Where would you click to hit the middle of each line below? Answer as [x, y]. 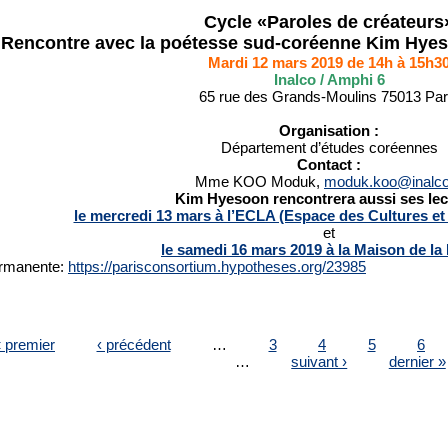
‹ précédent [133, 343]
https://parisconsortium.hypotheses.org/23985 [217, 266]
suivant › [319, 360]
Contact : [329, 164]
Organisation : [329, 130]
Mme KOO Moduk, [259, 181]
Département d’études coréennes [329, 147]
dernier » [417, 360]
